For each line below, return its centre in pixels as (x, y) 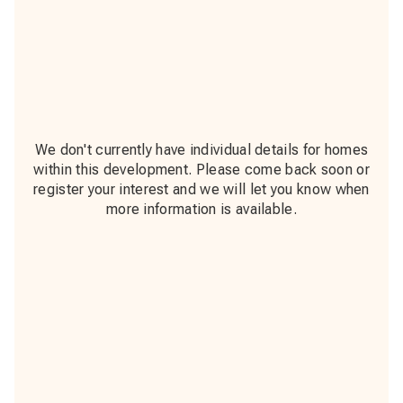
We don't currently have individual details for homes (201, 150)
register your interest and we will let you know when (201, 190)
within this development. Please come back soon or (201, 170)
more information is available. (201, 210)
